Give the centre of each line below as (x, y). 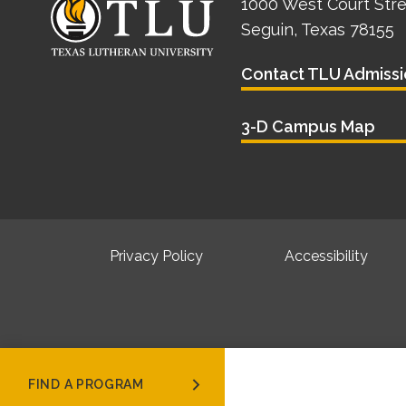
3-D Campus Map (309, 126)
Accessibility (326, 256)
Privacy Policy (156, 256)
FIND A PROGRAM (110, 384)
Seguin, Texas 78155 (318, 29)
